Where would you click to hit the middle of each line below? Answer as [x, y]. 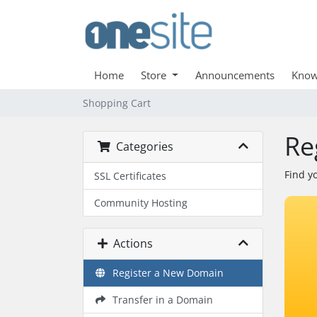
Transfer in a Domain [160, 300]
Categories [142, 146]
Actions [130, 243]
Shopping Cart [117, 103]
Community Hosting [141, 203]
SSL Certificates [130, 176]
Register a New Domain [165, 273]
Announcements [235, 75]
